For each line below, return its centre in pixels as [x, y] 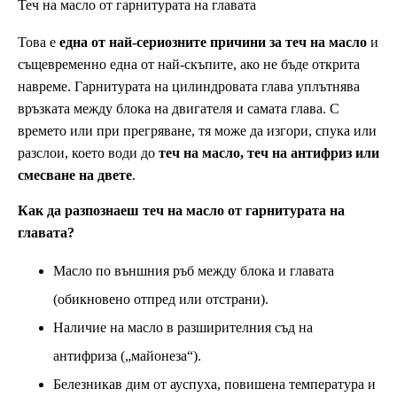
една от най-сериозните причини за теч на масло [213, 43]
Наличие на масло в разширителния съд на [183, 328]
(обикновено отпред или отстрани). [161, 300]
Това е [39, 43]
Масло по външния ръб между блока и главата [194, 271]
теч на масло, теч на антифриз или [269, 153]
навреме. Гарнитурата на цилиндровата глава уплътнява [189, 87]
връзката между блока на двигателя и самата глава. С [179, 109]
